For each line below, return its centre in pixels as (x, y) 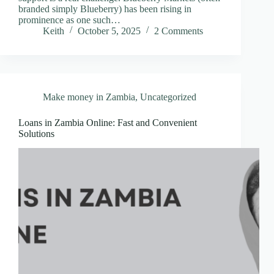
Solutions (36, 133)
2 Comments (179, 31)
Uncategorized (168, 97)
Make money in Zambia (89, 97)
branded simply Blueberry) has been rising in (105, 9)
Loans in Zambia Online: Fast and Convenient (108, 122)
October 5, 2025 (109, 31)
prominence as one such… (69, 20)
